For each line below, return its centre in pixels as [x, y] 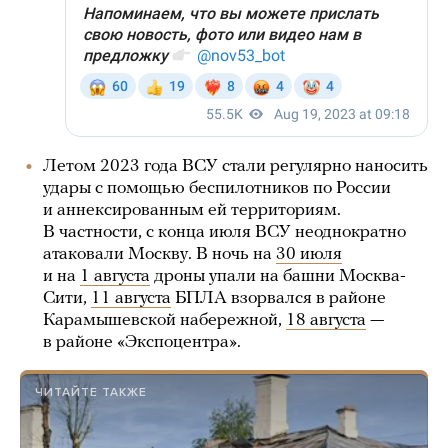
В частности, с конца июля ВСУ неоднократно [224, 232]
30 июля [309, 254]
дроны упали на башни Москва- [278, 276]
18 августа [326, 320]
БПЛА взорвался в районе [278, 298]
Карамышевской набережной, [164, 320]
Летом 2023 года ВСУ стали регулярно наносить [235, 166]
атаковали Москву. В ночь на [159, 254]
